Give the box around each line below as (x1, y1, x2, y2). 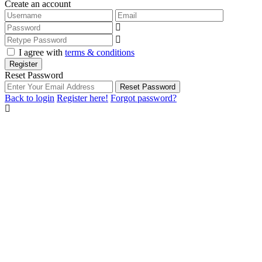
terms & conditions (65, 47, 135, 57)
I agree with (19, 47, 65, 57)
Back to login (5, 93, 54, 103)
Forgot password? (111, 93, 177, 103)
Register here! (57, 93, 108, 103)
